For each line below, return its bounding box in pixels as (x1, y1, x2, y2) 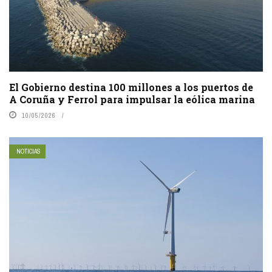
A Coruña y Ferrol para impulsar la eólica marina (9, 93, 255, 106)
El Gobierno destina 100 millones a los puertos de (9, 81, 253, 94)
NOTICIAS (16, 148, 41, 156)
